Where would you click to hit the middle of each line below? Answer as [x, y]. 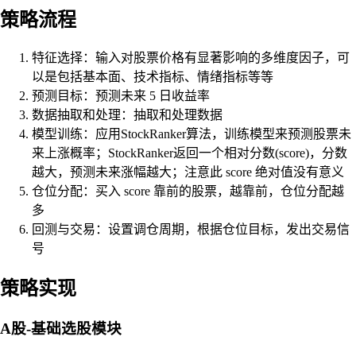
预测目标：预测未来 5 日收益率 [121, 96]
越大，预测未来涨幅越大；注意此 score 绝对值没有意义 [188, 172]
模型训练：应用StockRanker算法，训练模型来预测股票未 [192, 134]
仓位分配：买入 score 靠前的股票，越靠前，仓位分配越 [188, 192]
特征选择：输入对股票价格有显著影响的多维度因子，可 [191, 58]
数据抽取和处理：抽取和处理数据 [127, 115]
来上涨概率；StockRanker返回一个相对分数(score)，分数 [190, 153]
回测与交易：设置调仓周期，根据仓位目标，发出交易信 [191, 230]
